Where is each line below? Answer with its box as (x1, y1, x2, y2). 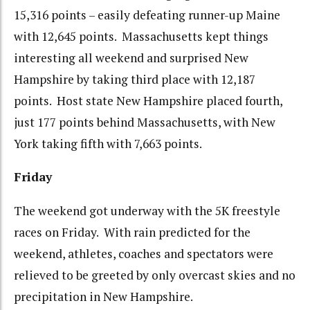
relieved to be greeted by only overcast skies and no (14, 266, 295, 283)
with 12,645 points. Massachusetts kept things (14, 28, 268, 44)
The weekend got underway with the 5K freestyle (14, 202, 280, 219)
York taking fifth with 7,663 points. (14, 135, 202, 152)
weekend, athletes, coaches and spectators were (14, 245, 273, 262)
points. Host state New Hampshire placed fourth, (14, 92, 282, 109)
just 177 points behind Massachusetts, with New (14, 113, 275, 130)
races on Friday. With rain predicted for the (14, 224, 250, 240)
